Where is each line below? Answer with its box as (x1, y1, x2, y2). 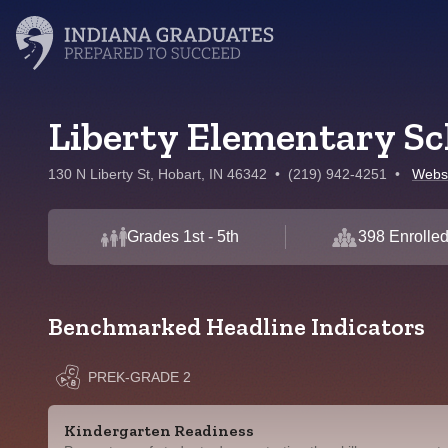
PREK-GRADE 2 (88, 369, 191, 385)
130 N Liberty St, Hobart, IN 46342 (48, 166, 267, 182)
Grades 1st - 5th (127, 228, 240, 245)
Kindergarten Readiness (64, 421, 254, 440)
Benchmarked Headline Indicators (48, 312, 425, 341)
